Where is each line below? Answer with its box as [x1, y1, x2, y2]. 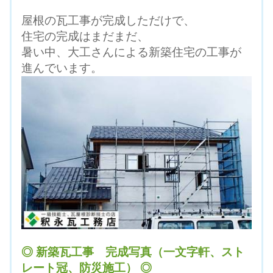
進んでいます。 [21, 61, 102, 74]
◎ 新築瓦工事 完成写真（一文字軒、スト [21, 246, 244, 259]
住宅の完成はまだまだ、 [21, 29, 149, 43]
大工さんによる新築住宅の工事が [68, 45, 241, 58]
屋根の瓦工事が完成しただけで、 [21, 13, 195, 27]
